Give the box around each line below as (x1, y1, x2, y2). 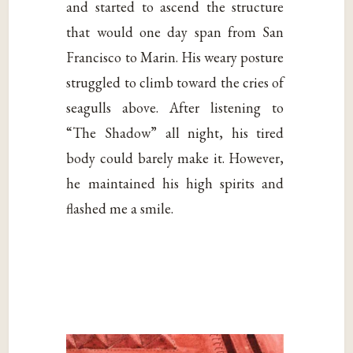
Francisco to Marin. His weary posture (66, 47, 284, 66)
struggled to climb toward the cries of (66, 72, 284, 91)
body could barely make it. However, (66, 148, 284, 167)
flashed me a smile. (66, 199, 174, 217)
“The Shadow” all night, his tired (66, 123, 284, 142)
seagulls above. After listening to (66, 98, 284, 117)
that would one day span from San (66, 22, 284, 41)
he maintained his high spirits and (66, 173, 284, 192)
